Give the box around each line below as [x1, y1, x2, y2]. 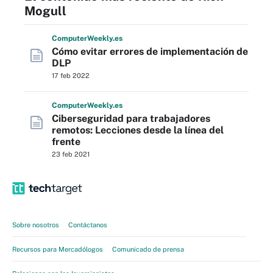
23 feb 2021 [52, 151, 90, 158]
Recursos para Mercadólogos [12, 246, 103, 253]
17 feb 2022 [52, 72, 90, 79]
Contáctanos [68, 221, 107, 229]
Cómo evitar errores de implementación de [52, 46, 248, 57]
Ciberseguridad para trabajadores [52, 113, 210, 124]
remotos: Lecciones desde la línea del [52, 124, 224, 136]
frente [52, 136, 80, 147]
